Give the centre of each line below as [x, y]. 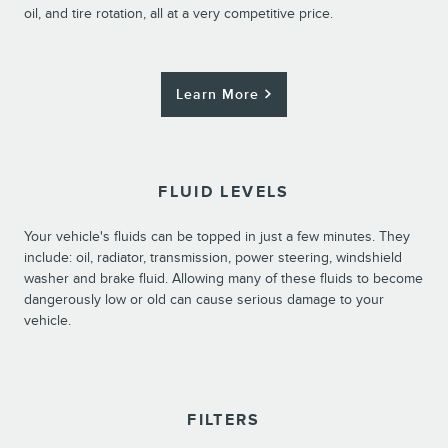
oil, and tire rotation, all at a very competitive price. [178, 13]
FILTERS [224, 421]
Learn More [218, 94]
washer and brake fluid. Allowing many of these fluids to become [223, 279]
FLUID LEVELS [224, 193]
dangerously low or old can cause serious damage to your [204, 300]
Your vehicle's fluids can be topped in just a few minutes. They [217, 237]
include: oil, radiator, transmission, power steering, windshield [213, 258]
